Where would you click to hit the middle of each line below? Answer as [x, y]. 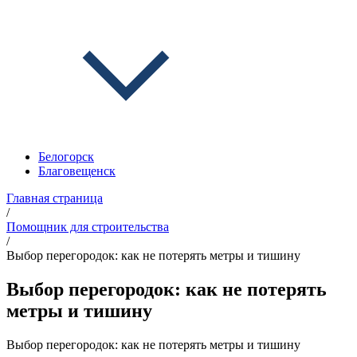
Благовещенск [77, 171]
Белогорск [66, 157]
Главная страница [55, 198]
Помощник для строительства [88, 227]
